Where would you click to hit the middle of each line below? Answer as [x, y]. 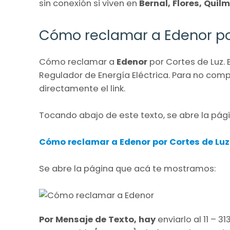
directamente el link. [82, 89]
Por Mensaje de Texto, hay [98, 220]
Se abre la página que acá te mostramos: [127, 169]
